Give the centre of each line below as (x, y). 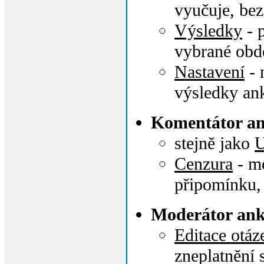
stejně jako (214, 143)
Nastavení (209, 72)
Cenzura (204, 164)
